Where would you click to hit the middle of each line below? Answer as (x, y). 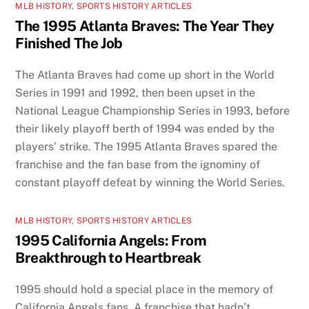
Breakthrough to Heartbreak (108, 258)
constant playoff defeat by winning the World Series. (150, 183)
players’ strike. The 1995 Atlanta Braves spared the (147, 147)
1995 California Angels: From (111, 241)
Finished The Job (69, 43)
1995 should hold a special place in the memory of (144, 289)
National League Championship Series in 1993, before (153, 111)
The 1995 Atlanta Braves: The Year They (145, 26)
